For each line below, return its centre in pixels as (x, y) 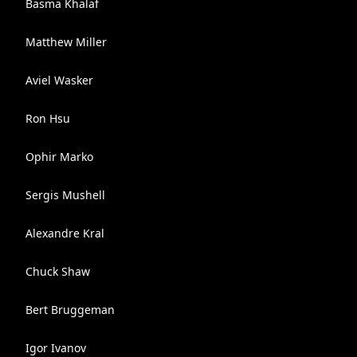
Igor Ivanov (56, 348)
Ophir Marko (59, 157)
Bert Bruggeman (70, 310)
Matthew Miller (66, 42)
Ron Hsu (48, 118)
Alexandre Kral (65, 233)
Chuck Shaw (58, 271)
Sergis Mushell (65, 195)
